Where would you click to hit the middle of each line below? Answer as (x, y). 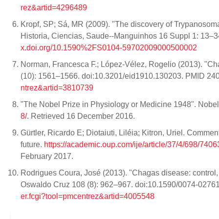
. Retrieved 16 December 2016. (82, 116)
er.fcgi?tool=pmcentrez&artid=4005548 (88, 197)
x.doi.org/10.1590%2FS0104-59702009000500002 (109, 48)
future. (32, 145)
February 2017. (48, 156)
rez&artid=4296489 (54, 8)
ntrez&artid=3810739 (57, 88)
